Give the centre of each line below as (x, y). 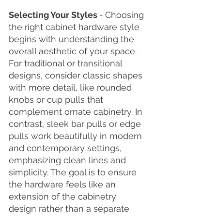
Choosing (126, 15)
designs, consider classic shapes (77, 75)
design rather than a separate (70, 208)
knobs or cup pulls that (57, 99)
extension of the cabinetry (64, 196)
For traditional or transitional (67, 63)
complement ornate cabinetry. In (77, 111)
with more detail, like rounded (71, 87)
